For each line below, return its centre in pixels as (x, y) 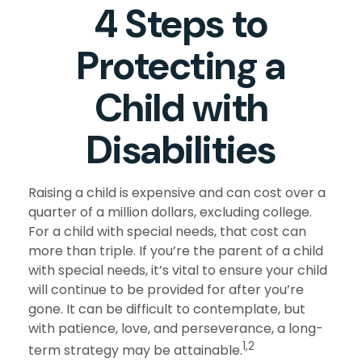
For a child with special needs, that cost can (167, 232)
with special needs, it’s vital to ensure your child (178, 270)
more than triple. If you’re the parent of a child (176, 251)
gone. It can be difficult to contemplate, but (167, 309)
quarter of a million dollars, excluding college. (170, 212)
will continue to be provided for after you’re (166, 290)
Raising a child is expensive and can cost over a (177, 193)
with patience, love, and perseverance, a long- (176, 328)
